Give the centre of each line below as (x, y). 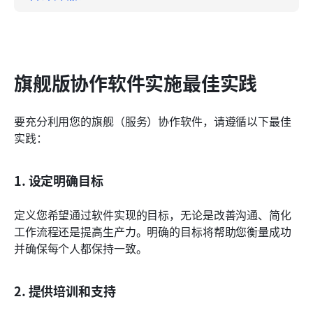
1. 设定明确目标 (59, 180)
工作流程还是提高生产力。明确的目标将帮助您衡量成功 (153, 231)
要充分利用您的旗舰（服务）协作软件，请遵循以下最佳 (153, 121)
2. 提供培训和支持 (65, 290)
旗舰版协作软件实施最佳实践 (136, 82)
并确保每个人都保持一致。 (81, 248)
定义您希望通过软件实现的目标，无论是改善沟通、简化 (153, 214)
